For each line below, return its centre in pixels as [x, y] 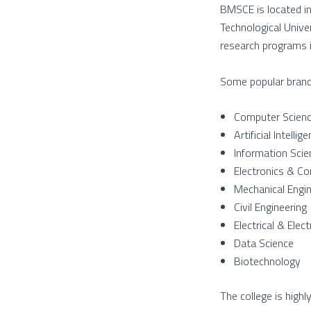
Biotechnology [267, 261]
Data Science [264, 243]
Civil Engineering [270, 207]
